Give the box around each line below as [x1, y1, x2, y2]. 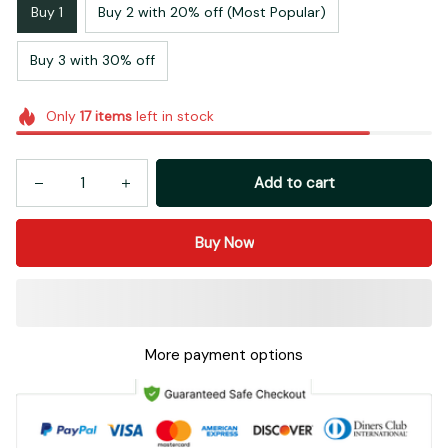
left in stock [131, 106, 214, 125]
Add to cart [253, 173, 335, 194]
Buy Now [194, 233, 254, 254]
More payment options [145, 345, 303, 366]
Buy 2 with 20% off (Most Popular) [98, 3, 326, 22]
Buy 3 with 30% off [30, 51, 155, 70]
